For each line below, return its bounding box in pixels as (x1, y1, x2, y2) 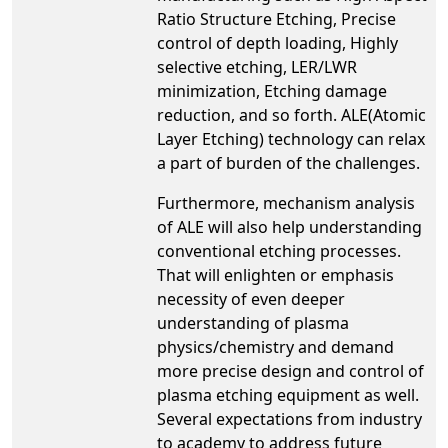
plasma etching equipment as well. (157, 384, 419, 406)
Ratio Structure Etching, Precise (157, 8, 396, 30)
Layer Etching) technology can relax (157, 128, 425, 150)
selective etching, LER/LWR (157, 56, 357, 78)
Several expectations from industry (157, 408, 422, 430)
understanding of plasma (157, 312, 349, 334)
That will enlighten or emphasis (157, 264, 394, 286)
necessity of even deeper (157, 288, 345, 310)
